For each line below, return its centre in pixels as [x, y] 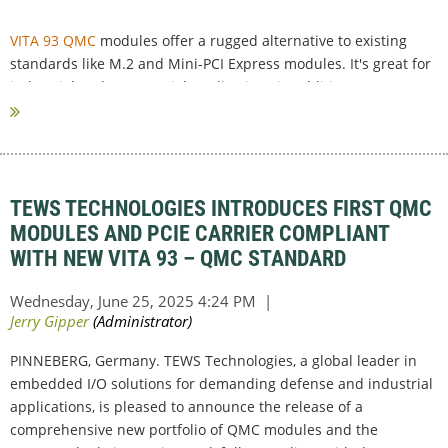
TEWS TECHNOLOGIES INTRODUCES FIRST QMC [221, 208]
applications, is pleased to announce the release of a [186, 406]
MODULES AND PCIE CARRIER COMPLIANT [199, 233]
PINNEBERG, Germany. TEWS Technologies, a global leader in [213, 360]
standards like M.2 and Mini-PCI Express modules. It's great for [220, 63]
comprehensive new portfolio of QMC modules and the [194, 429]
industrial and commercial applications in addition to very [204, 86]
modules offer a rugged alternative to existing [251, 40]
